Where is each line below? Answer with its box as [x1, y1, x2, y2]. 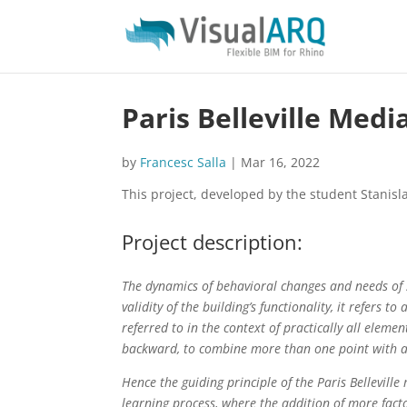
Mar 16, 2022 [241, 154, 321, 171]
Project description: [122, 228, 303, 255]
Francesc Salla [140, 154, 227, 171]
